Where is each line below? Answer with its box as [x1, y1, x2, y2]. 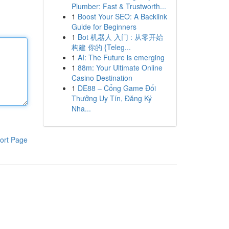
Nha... [71, 103, 91, 113]
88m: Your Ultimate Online [77, 62, 163, 73]
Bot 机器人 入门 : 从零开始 [77, 32, 163, 42]
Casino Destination [71, 73, 132, 83]
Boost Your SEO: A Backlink [77, 11, 167, 21]
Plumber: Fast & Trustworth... [71, 1, 166, 11]
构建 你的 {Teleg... [71, 42, 131, 52]
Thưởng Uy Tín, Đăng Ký [71, 93, 152, 103]
